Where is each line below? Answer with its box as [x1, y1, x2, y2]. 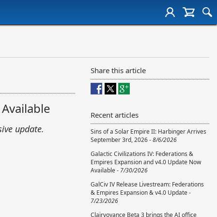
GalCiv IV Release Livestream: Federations [91, 180, 204, 188]
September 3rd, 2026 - [91, 136, 153, 144]
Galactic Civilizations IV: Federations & [91, 150, 193, 158]
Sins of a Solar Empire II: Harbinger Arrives [91, 127, 206, 136]
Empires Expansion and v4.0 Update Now [91, 158, 201, 166]
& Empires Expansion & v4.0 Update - [91, 188, 191, 197]
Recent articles [91, 110, 139, 120]
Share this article [91, 65, 146, 75]
